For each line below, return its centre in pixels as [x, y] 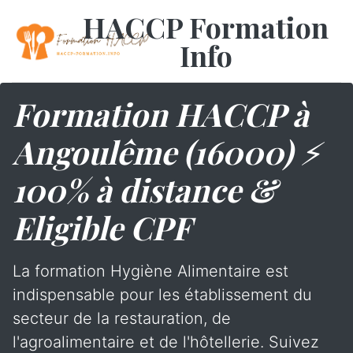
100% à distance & [145, 190]
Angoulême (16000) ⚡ [167, 152]
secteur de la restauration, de [122, 318]
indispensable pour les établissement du [162, 295]
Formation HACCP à [161, 114]
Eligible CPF [102, 227]
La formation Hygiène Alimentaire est [150, 271]
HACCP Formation [206, 27]
